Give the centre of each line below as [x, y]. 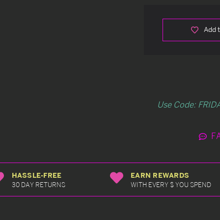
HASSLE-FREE [37, 175]
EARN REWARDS [160, 175]
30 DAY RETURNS [38, 184]
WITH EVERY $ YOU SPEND [171, 184]
